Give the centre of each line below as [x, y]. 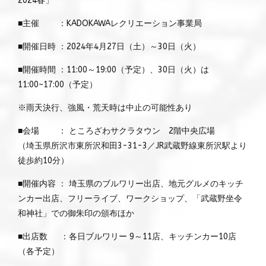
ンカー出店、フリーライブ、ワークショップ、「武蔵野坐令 [130, 198]
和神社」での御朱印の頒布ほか [76, 213]
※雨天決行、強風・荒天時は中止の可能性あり [105, 107]
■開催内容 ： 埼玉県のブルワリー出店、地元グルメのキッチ [131, 183]
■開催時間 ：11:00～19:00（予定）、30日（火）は [113, 69]
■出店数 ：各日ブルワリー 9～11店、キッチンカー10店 [127, 236]
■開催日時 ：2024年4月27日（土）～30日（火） [109, 46]
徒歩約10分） [43, 160]
